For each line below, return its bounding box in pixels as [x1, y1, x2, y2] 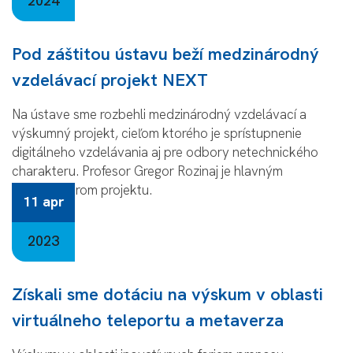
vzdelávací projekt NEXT [12, 68, 208, 91]
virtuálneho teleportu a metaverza [12, 308, 284, 332]
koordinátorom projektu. [12, 180, 152, 199]
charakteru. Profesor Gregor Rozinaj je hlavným [12, 162, 283, 180]
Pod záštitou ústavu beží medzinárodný [12, 42, 319, 65]
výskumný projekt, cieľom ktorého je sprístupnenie [12, 124, 302, 142]
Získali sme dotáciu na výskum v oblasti [12, 282, 323, 306]
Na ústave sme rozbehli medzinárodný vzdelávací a [12, 105, 307, 123]
